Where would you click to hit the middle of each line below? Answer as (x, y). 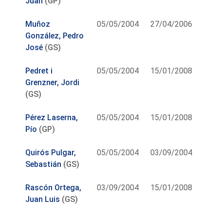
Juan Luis (43, 199)
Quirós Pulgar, (51, 152)
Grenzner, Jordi (53, 82)
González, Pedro (55, 36)
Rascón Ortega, (54, 187)
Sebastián (44, 164)
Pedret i (39, 71)
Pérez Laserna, (52, 117)
